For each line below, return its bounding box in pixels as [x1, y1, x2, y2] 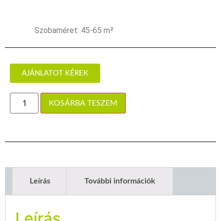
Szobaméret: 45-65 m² [35, 26, 113, 36]
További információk [84, 177, 155, 185]
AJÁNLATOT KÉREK [22, 70, 88, 77]
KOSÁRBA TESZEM [49, 99, 118, 108]
